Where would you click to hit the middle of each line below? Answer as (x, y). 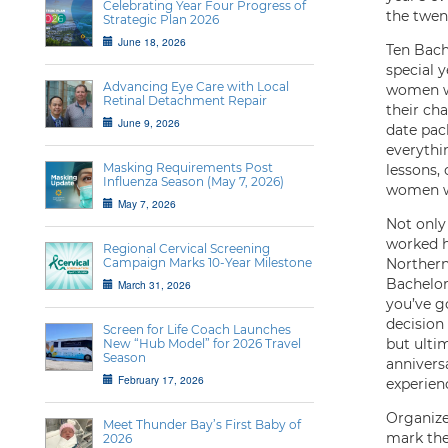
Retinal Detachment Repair (185, 100)
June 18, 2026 (152, 41)
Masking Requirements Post (188, 167)
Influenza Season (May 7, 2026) (193, 181)
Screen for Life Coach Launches (197, 329)
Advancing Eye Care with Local (196, 86)
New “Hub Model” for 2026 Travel (202, 343)
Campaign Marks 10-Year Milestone (207, 262)
